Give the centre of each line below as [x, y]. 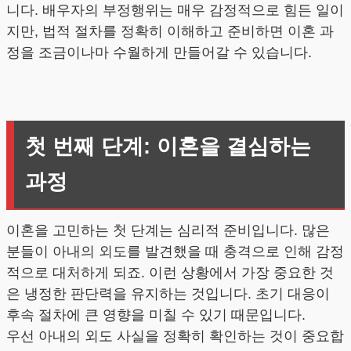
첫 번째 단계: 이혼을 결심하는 [168, 146]
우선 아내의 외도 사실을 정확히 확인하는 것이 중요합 [175, 337]
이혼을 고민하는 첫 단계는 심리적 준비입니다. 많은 [168, 231]
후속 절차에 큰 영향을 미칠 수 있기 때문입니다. [156, 315]
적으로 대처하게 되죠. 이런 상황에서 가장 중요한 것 [170, 273]
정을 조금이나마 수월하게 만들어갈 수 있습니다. [159, 52]
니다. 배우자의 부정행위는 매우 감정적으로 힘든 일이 [175, 10]
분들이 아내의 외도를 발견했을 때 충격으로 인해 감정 [175, 252]
